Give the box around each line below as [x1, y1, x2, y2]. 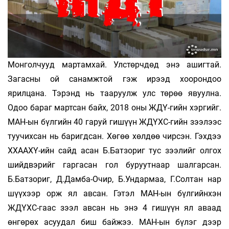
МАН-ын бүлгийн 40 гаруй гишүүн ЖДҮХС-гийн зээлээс [8, 117, 221, 127]
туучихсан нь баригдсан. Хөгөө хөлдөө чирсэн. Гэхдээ [8, 131, 221, 141]
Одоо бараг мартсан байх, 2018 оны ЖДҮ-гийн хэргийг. [8, 102, 221, 112]
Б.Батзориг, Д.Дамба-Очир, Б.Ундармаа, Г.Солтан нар [8, 174, 221, 184]
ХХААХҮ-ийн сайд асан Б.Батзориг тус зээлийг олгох [8, 145, 221, 155]
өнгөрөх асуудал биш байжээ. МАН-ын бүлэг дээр [8, 217, 221, 227]
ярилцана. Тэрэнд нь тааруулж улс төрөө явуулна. [8, 88, 221, 98]
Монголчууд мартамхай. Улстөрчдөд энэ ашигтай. [8, 59, 221, 70]
